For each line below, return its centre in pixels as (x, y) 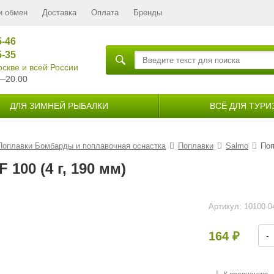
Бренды (148, 13)
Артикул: (227, 206)
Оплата (105, 13)
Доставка (59, 13)
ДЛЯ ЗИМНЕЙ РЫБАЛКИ (59, 106)
